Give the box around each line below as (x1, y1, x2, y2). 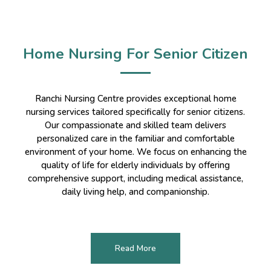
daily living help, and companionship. (62, 185, 209, 198)
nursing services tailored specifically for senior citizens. (26, 105, 245, 118)
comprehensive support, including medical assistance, (28, 172, 243, 184)
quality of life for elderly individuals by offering (41, 158, 230, 171)
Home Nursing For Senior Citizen (23, 44, 248, 64)
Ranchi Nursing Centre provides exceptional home (34, 92, 237, 105)
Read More (115, 242, 156, 254)
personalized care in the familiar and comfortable (36, 132, 235, 145)
